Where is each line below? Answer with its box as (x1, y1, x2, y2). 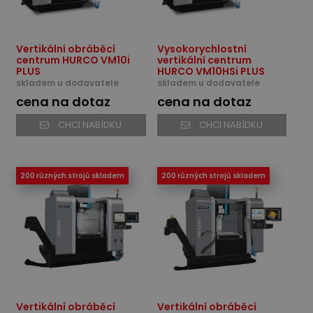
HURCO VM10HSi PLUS (156, 64, 265, 78)
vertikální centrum (156, 52, 252, 67)
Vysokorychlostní (156, 41, 247, 56)
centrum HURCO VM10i (16, 52, 130, 67)
